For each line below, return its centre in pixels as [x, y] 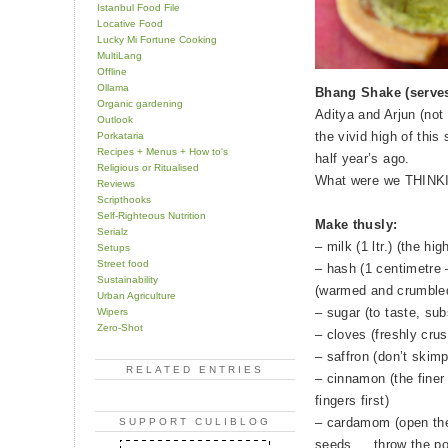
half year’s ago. [362, 159]
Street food [123, 263]
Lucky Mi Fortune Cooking [157, 39]
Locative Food [130, 23]
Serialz [112, 231]
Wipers [112, 311]
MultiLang [119, 55]
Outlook [115, 119]
